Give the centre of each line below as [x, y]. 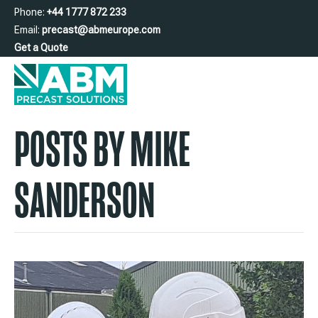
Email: [28, 30]
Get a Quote [41, 48]
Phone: [31, 12]
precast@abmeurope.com [101, 30]
